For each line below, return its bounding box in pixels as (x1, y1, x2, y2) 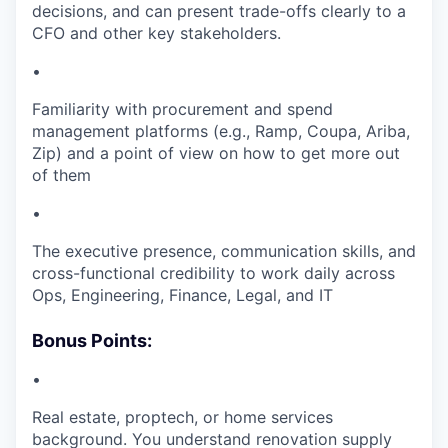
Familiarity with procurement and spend (32, 99, 333, 119)
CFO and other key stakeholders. (32, 23, 281, 43)
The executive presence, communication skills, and (32, 241, 416, 261)
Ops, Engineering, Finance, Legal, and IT (32, 285, 333, 305)
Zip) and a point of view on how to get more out (32, 143, 400, 163)
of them (32, 165, 91, 185)
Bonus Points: (32, 330, 152, 351)
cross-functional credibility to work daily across (32, 263, 395, 283)
